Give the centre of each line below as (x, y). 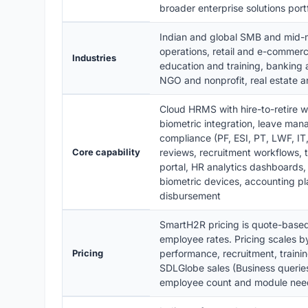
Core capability (106, 152)
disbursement (190, 196)
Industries (94, 58)
